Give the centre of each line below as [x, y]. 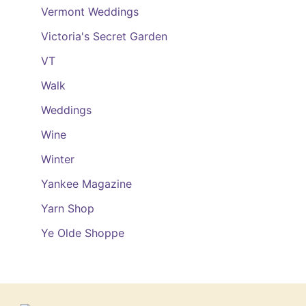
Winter [58, 159]
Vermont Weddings [90, 12]
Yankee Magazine [86, 184]
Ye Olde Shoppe [83, 233]
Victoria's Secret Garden [104, 36]
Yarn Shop [68, 208]
